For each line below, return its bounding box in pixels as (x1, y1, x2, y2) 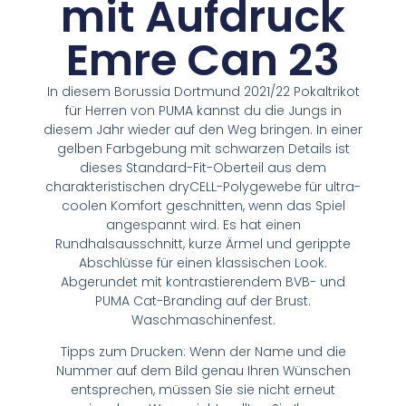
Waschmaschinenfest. (130, 311, 275, 330)
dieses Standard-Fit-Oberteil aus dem (80, 159, 326, 178)
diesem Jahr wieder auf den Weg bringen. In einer (43, 121, 362, 140)
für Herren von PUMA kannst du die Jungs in (64, 101, 342, 121)
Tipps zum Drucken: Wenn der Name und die (60, 343, 346, 362)
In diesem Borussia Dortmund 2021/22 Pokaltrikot (46, 82, 360, 101)
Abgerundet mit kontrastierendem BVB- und (61, 273, 345, 292)
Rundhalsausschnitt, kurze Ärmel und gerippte (55, 235, 351, 254)
